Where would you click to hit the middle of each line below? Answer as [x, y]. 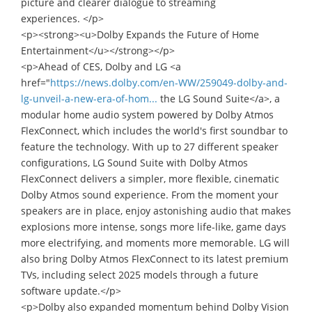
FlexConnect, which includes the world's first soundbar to [154, 130]
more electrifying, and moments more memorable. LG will [155, 242]
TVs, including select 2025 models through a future [140, 274]
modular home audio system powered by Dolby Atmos [147, 114]
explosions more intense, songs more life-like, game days [154, 226]
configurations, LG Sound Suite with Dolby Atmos [134, 162]
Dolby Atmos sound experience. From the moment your [150, 194]
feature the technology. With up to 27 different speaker [150, 146]
